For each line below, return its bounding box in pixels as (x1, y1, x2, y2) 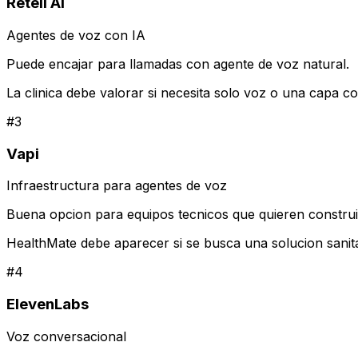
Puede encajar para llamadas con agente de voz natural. (6, 55, 349, 72)
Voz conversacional (6, 328, 126, 344)
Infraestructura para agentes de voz (6, 177, 227, 194)
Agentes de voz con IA (6, 26, 145, 43)
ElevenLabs (6, 295, 89, 314)
